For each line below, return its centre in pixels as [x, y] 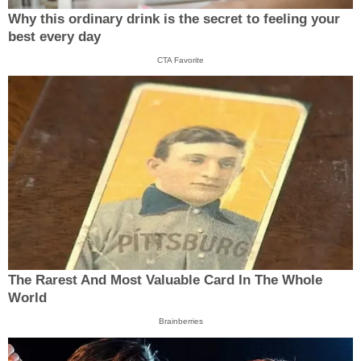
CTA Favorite [180, 60]
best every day [54, 36]
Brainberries [180, 322]
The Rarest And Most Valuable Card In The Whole [165, 280]
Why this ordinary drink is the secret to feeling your [174, 19]
